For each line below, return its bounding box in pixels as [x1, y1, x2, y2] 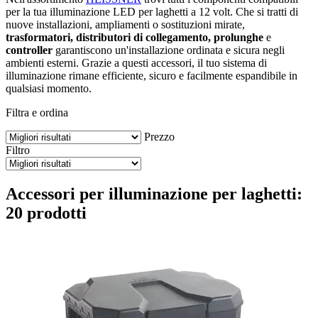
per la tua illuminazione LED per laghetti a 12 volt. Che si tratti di [6, 5, 298, 18]
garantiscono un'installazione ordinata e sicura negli [53, 43, 285, 56]
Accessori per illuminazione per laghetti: [6, 184, 302, 203]
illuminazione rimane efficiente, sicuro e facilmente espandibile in [6, 69, 297, 82]
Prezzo [144, 130, 175, 143]
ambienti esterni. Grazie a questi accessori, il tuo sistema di [6, 56, 267, 69]
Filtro [6, 143, 30, 156]
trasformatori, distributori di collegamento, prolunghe [6, 31, 263, 43]
